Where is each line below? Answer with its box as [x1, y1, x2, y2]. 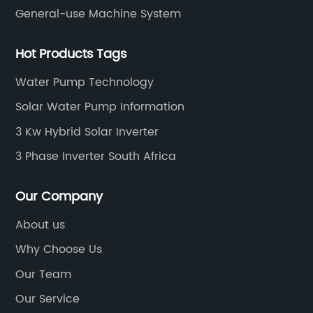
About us [15, 215, 66, 234]
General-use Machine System [15, 5, 182, 23]
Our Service [15, 290, 80, 308]
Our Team [15, 265, 72, 284]
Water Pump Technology [15, 73, 154, 92]
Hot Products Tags [15, 43, 127, 64]
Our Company [15, 186, 103, 207]
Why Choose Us [15, 240, 103, 259]
